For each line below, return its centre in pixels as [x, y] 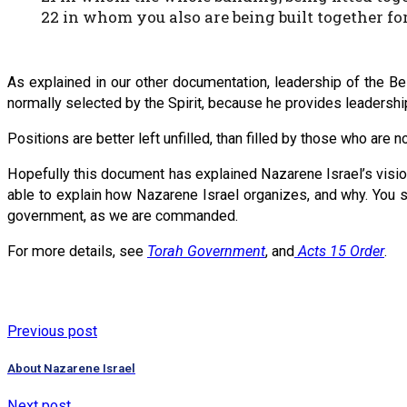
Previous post [52, 331]
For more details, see [77, 252]
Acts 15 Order [339, 252]
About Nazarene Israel [71, 368]
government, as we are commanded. [123, 216]
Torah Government [206, 252]
